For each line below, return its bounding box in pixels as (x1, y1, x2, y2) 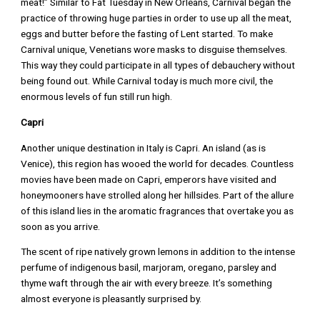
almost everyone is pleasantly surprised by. (21, 293, 202, 305)
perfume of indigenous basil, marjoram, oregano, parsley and (21, 261, 277, 274)
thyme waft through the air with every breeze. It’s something (21, 277, 273, 289)
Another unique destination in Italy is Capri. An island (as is (21, 141, 266, 154)
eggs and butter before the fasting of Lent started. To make (21, 28, 274, 40)
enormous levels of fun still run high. (21, 91, 173, 103)
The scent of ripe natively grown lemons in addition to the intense (21, 246, 296, 258)
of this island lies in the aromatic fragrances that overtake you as (21, 204, 294, 216)
